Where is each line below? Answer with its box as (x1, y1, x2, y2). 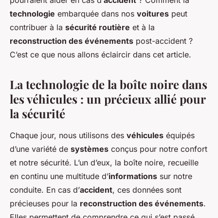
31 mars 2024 (21, 4, 67, 13)
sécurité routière (65, 22, 130, 33)
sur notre (157, 171, 192, 182)
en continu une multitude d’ (10, 171, 109, 182)
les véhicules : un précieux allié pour (10, 91, 205, 107)
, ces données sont (112, 185, 182, 195)
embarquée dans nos (55, 9, 137, 19)
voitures (137, 9, 169, 19)
